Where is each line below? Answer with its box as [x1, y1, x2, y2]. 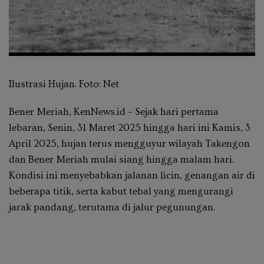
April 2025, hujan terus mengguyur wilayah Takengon [9, 138, 250, 150]
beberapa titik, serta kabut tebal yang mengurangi [9, 186, 233, 197]
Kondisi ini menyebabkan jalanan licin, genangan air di [9, 170, 255, 181]
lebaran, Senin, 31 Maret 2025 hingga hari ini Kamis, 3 [9, 122, 250, 134]
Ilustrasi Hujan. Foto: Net [9, 78, 119, 90]
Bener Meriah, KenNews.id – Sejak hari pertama [9, 106, 219, 118]
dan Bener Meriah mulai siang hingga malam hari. [9, 154, 234, 166]
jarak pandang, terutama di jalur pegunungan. [9, 202, 215, 213]
